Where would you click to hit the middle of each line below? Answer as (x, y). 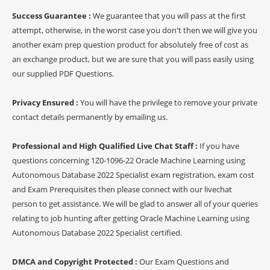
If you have (219, 146)
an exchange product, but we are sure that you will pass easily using (133, 59)
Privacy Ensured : (46, 102)
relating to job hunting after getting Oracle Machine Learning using (131, 218)
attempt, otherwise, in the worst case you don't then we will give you (135, 30)
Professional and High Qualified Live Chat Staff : (106, 146)
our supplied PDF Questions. (63, 73)
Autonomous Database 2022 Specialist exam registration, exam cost (133, 174)
